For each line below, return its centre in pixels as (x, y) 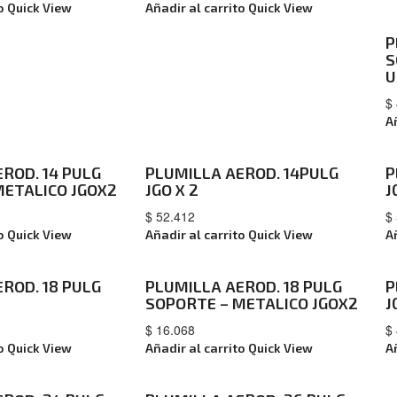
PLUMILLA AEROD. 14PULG (241, 173)
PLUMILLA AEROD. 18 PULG (243, 286)
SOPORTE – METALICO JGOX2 (251, 303)
